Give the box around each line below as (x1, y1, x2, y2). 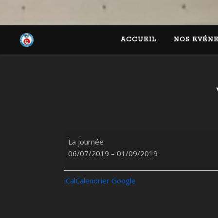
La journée (68, 137, 104, 146)
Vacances (64, 132, 95, 142)
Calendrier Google (75, 175, 136, 185)
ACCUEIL (120, 36, 156, 44)
